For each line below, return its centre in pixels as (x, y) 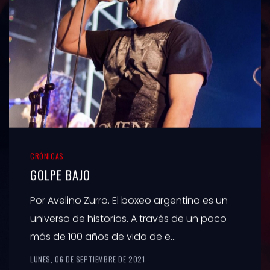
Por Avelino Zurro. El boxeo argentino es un (129, 200)
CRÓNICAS (47, 155)
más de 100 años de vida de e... (103, 236)
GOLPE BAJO (60, 174)
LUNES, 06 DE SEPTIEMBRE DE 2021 (88, 259)
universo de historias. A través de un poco (128, 218)
